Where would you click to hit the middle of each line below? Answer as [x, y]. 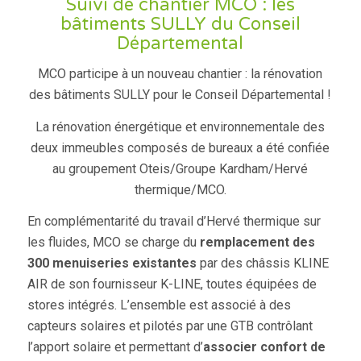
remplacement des [257, 243]
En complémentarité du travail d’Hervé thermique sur [174, 222]
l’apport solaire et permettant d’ [115, 347]
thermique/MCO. [180, 189]
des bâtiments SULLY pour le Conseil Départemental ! [180, 95]
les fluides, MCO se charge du [113, 243]
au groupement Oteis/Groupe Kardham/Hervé [180, 168]
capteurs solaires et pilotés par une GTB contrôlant [170, 326]
